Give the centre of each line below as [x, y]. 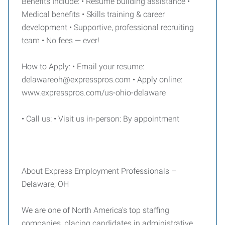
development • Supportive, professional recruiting [108, 27]
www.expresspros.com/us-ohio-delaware [94, 93]
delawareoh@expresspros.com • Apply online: [102, 80]
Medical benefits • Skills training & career [93, 14]
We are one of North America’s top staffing [95, 210]
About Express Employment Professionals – [99, 171]
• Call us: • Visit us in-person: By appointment [100, 119]
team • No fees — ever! [61, 40]
